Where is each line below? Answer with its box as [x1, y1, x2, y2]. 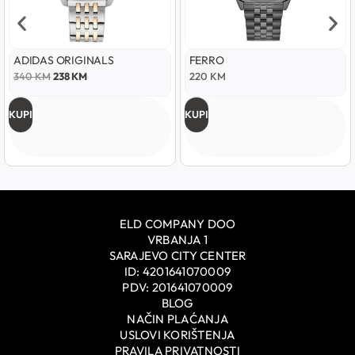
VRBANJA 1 [147, 232, 208, 248]
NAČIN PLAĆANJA [127, 311, 228, 327]
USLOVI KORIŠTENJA [120, 327, 235, 343]
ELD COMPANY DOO [119, 216, 236, 232]
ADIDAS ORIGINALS [13, 52, 114, 67]
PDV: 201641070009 [122, 280, 233, 296]
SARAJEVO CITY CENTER [109, 248, 246, 264]
